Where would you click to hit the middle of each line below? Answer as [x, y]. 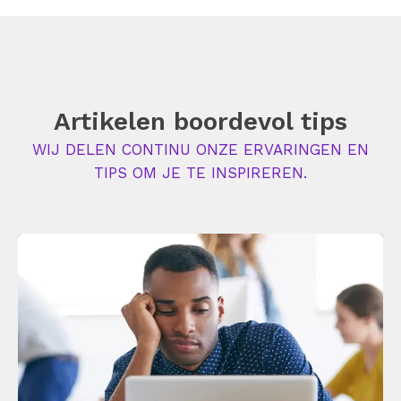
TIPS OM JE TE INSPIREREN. [200, 173]
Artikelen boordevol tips [200, 121]
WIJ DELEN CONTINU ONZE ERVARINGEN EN [200, 149]
